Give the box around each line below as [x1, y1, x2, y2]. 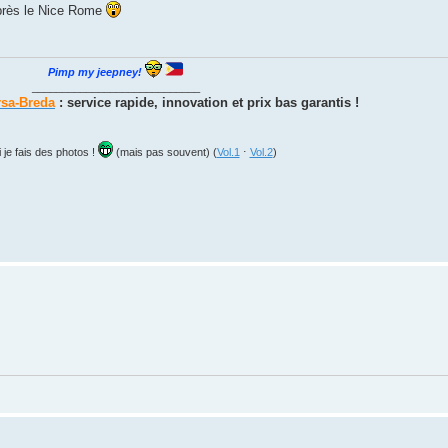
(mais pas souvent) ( [112, 146, 217, 159]
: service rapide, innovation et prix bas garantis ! [55, 95, 359, 111]
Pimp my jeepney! [48, 66, 145, 79]
